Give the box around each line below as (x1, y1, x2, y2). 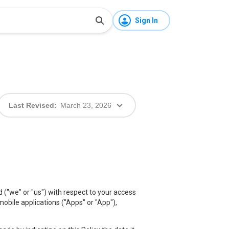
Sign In (135, 16, 158, 25)
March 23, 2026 (60, 101, 111, 109)
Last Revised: (9, 101, 57, 109)
